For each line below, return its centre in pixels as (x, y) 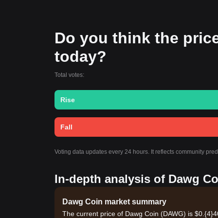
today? (81, 56)
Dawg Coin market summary (114, 202)
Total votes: (69, 75)
